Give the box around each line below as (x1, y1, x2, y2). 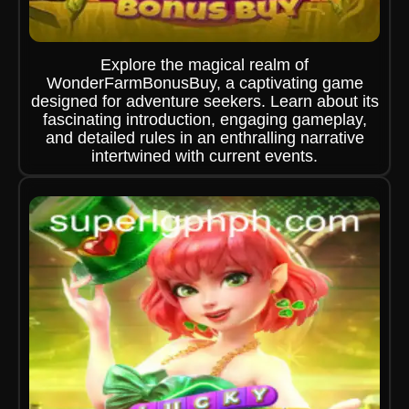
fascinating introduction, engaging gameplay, (42, 110, 367, 129)
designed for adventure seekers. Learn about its (30, 92, 379, 110)
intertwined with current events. (91, 147, 318, 165)
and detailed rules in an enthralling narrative (45, 129, 364, 147)
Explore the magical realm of (100, 56, 309, 74)
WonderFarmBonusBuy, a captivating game (46, 74, 363, 92)
